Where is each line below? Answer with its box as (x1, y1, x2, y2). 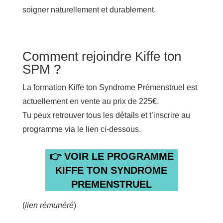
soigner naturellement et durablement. (22, 5, 156, 14)
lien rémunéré (24, 201, 74, 210)
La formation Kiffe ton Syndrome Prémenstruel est (22, 83, 197, 92)
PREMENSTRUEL (71, 178, 152, 190)
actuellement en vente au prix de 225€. (22, 97, 159, 106)
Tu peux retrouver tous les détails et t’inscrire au (22, 111, 190, 119)
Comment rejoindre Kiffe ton (22, 48, 181, 64)
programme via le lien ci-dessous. (22, 124, 141, 133)
